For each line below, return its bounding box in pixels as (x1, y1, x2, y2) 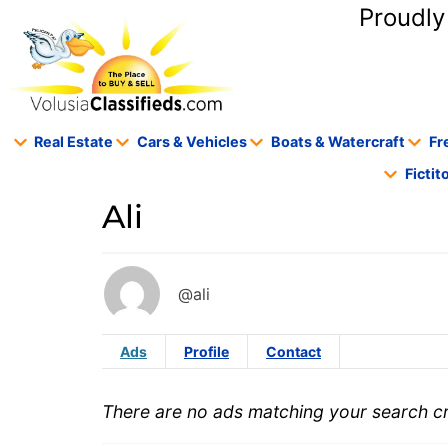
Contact (266, 343, 321, 361)
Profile (184, 343, 229, 361)
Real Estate (34, 133, 114, 151)
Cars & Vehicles (137, 133, 248, 151)
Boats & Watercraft (270, 133, 405, 151)
